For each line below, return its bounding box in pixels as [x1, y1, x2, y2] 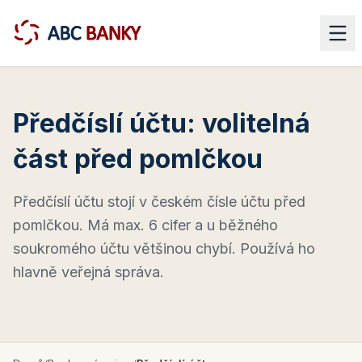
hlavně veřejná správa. [13, 263, 164, 280]
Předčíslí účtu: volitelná [13, 107, 310, 139]
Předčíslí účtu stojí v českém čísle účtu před [13, 193, 305, 210]
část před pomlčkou [13, 143, 263, 175]
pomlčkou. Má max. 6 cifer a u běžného [13, 217, 278, 234]
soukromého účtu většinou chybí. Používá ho [13, 240, 315, 257]
